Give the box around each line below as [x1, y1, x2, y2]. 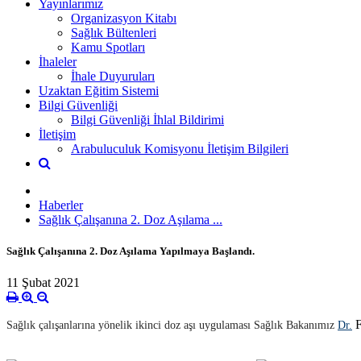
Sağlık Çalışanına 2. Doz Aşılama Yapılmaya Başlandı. [6, 244, 255, 257]
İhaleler [39, 54, 77, 68]
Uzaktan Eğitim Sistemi [39, 83, 159, 98]
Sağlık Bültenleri [71, 25, 156, 39]
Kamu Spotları [71, 39, 145, 54]
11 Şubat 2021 [6, 276, 80, 290]
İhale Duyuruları [71, 68, 155, 83]
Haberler [39, 197, 83, 212]
